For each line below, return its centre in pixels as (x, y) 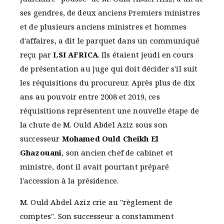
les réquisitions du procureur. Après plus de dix (108, 83)
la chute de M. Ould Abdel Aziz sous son (94, 125)
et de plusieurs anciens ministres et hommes (103, 27)
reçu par (37, 55)
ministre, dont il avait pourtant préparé (94, 167)
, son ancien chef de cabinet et (117, 153)
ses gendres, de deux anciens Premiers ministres (110, 13)
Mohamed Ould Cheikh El (110, 139)
